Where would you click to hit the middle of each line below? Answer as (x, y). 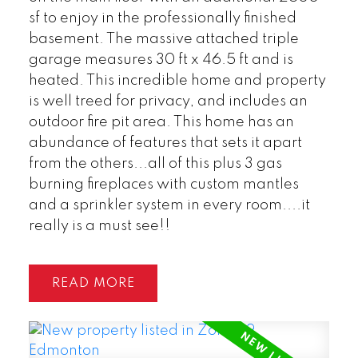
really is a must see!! (99, 226)
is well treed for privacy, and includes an (168, 101)
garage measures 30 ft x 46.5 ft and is (161, 60)
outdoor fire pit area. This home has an (161, 122)
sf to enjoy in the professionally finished (162, 18)
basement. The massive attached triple (163, 39)
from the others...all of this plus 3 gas (155, 163)
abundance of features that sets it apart (165, 143)
